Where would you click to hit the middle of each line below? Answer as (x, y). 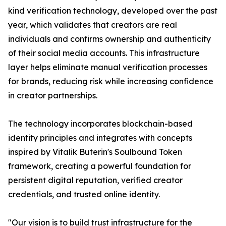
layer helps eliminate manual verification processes (108, 67)
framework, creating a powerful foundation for (100, 166)
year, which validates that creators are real (93, 25)
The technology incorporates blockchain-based (100, 124)
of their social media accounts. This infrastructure (104, 53)
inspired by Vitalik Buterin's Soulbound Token (95, 152)
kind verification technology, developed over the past (113, 11)
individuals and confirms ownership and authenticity (109, 39)
